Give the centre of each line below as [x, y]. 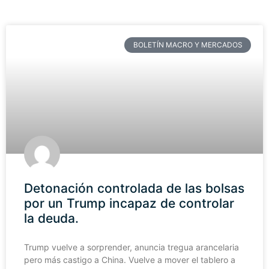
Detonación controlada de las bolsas [134, 188]
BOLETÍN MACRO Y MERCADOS [188, 45]
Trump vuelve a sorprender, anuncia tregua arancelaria [131, 247]
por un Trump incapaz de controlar [129, 203]
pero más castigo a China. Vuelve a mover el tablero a [130, 260]
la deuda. [51, 218]
